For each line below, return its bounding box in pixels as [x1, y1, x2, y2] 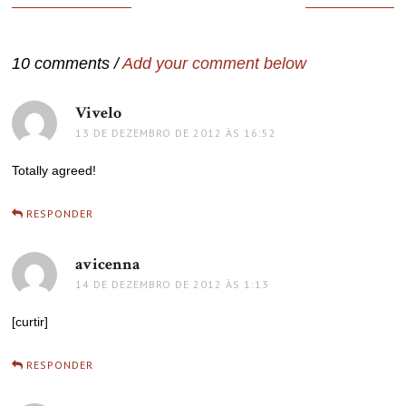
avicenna [75, 254, 141, 275]
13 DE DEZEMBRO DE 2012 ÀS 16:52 [75, 126, 277, 140]
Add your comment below [122, 54, 307, 72]
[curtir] [12, 314, 49, 329]
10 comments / [12, 54, 123, 72]
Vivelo [75, 102, 122, 123]
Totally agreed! [12, 163, 97, 178]
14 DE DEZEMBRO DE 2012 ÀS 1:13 [75, 277, 270, 291]
